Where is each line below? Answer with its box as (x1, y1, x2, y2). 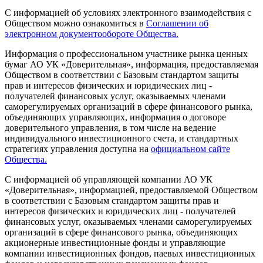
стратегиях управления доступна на (5, 144, 151, 154)
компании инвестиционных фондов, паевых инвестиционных (5, 248, 255, 259)
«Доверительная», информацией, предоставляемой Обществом (5, 185, 258, 195)
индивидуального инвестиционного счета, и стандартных (5, 133, 238, 144)
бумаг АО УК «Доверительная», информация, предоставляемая (5, 59, 258, 70)
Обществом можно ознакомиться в (5, 18, 146, 29)
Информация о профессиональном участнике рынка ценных (5, 49, 248, 59)
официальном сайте (151, 144, 230, 154)
